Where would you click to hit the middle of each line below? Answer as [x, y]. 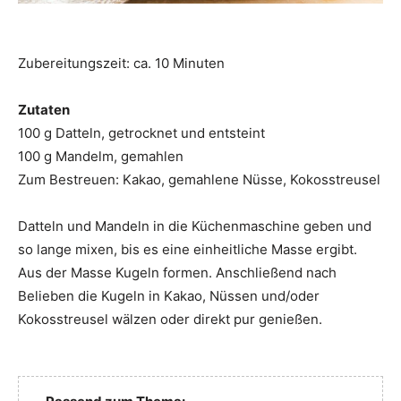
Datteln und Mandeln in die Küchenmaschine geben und [195, 226]
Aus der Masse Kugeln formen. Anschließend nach [177, 273]
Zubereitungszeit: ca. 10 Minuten [121, 64]
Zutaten [44, 110]
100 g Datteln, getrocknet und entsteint [141, 133]
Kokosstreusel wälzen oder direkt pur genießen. [170, 320]
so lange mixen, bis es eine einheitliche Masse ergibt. [188, 250]
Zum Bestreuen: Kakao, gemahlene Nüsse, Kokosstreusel [199, 180]
